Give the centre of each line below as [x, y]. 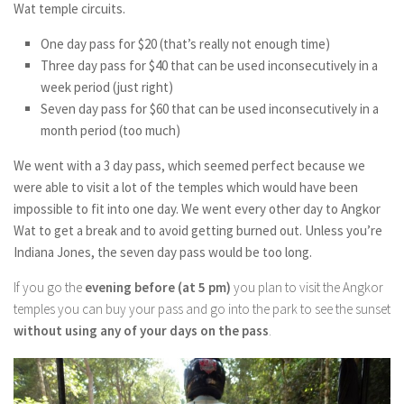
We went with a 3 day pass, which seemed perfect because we [189, 165]
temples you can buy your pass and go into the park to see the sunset [202, 309]
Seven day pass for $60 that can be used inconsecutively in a [210, 109]
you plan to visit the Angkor [308, 287]
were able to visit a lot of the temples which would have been [186, 187]
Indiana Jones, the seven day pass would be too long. [164, 252]
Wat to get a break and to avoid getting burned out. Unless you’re [198, 230]
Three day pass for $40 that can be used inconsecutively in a [209, 65]
